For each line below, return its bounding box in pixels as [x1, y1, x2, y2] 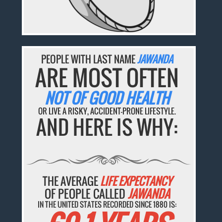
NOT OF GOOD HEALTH [45, 87, 170, 110]
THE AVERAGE [42, 172, 100, 189]
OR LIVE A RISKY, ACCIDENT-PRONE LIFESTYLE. [38, 105, 176, 117]
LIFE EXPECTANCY [100, 172, 172, 189]
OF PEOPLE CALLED [44, 185, 128, 202]
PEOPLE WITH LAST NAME [41, 52, 138, 67]
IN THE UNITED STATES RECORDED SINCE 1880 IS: [38, 198, 177, 210]
